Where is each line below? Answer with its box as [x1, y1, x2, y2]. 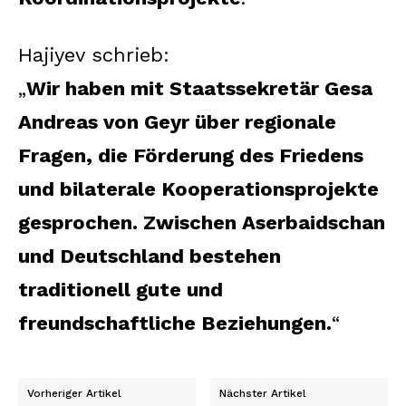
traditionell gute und [18, 277, 223, 301]
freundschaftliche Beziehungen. [18, 311, 332, 334]
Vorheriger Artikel [27, 386, 121, 400]
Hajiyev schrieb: [18, 43, 169, 66]
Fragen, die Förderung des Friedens [18, 143, 363, 167]
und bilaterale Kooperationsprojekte [18, 177, 379, 200]
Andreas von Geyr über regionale [18, 110, 336, 133]
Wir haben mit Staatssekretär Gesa [26, 76, 372, 100]
